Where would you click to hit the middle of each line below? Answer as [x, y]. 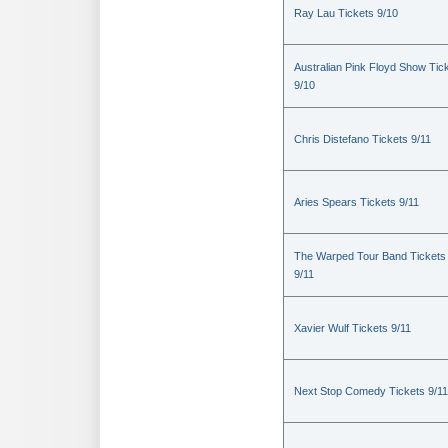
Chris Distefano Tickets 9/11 [362, 139]
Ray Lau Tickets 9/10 [346, 13]
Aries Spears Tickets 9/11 [356, 202]
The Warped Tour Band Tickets [370, 256]
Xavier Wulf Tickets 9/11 [352, 328]
